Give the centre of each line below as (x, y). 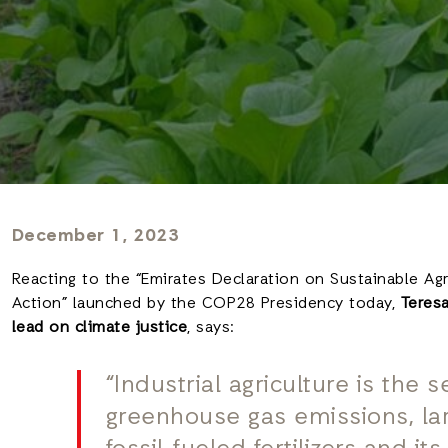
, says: (211, 328)
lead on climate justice (99, 328)
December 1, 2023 (95, 236)
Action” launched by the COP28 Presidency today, (206, 304)
